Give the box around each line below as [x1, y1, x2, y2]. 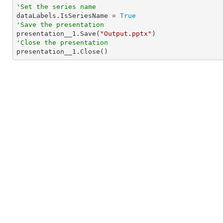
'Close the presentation [16, 39, 108, 46]
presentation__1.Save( [16, 30, 100, 37]
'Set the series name [16, 3, 96, 10]
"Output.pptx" [100, 30, 152, 37]
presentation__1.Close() [16, 48, 108, 55]
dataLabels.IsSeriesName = [16, 12, 120, 19]
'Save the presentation [16, 21, 104, 28]
